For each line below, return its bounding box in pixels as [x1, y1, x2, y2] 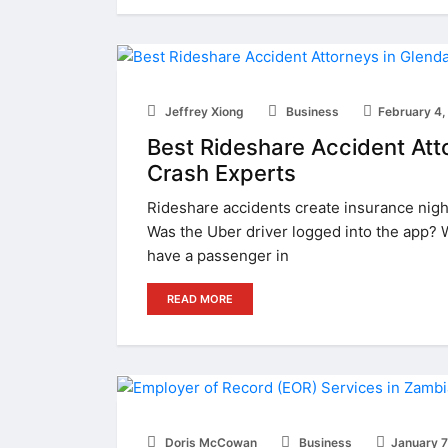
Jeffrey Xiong [162, 104, 244, 120]
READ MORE [167, 292, 233, 307]
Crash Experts [147, 160, 296, 187]
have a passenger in [147, 246, 289, 266]
